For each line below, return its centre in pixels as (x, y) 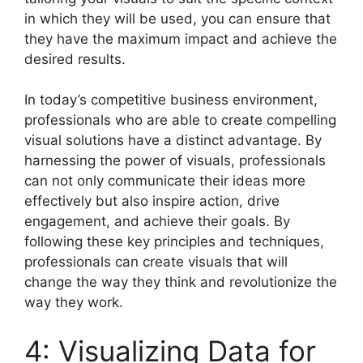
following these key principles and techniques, (174, 242)
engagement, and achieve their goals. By (157, 222)
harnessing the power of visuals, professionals (175, 161)
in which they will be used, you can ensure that (177, 18)
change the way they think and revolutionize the (181, 282)
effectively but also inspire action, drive (152, 201)
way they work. (74, 303)
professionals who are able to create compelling (180, 120)
